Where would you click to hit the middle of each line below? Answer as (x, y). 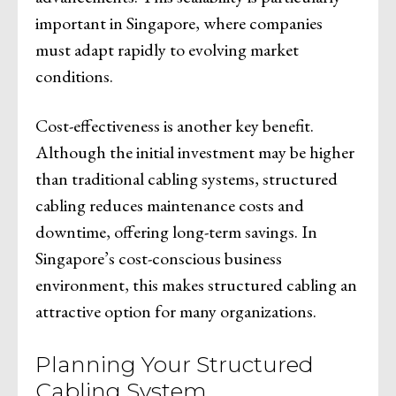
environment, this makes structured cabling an (196, 284)
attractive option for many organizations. (176, 311)
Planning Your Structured (175, 364)
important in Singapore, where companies (179, 23)
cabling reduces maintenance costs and (170, 205)
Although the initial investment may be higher (195, 152)
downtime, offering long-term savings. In (176, 231)
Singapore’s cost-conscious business (159, 258)
